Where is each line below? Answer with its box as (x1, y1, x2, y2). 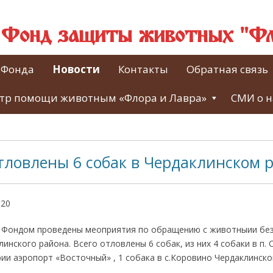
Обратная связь (186, 62, 268, 76)
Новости (52, 62, 100, 76)
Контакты (118, 62, 168, 76)
